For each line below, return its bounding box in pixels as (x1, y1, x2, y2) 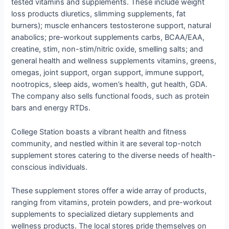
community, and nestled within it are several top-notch (11, 139, 202, 148)
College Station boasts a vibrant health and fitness (11, 127, 187, 136)
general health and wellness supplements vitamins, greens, (11, 56, 217, 66)
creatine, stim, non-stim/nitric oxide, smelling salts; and (11, 44, 203, 54)
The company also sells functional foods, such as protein (11, 91, 210, 101)
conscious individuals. (11, 162, 88, 172)
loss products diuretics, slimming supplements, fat (11, 9, 186, 19)
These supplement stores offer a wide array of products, (11, 186, 207, 196)
